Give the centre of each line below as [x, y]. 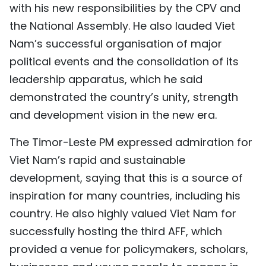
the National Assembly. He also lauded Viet [122, 26]
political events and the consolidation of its [124, 62]
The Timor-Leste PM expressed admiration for [131, 142]
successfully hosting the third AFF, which [116, 232]
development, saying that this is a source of [126, 178]
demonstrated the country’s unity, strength [124, 97]
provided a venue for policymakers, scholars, [129, 249]
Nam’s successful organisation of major [116, 44]
